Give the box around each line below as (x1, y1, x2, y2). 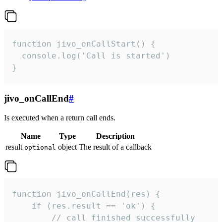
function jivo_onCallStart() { (12, 39, 156, 49)
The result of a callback (79, 142, 152, 151)
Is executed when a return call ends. (4, 113, 115, 122)
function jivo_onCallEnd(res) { (12, 189, 161, 199)
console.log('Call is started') (12, 51, 170, 61)
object (58, 142, 77, 151)
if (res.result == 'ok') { (12, 201, 156, 211)
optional (24, 143, 56, 151)
